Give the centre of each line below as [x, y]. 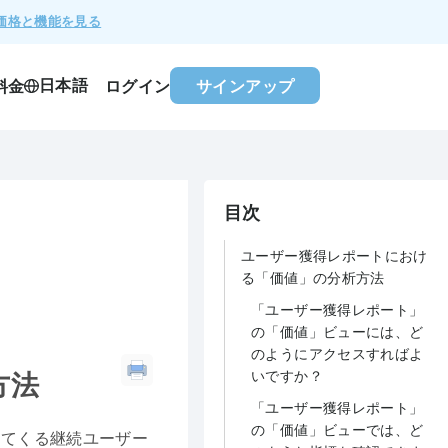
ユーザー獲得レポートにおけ [334, 255]
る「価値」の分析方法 [313, 277]
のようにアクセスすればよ [337, 353]
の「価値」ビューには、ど [337, 331]
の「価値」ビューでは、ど [337, 429]
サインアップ [245, 85]
